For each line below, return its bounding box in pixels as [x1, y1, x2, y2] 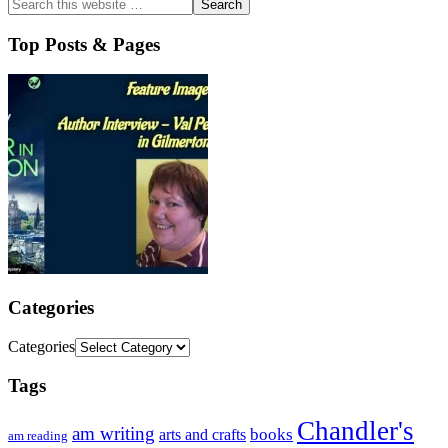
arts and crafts [159, 426, 246, 444]
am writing [72, 423, 155, 445]
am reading [8, 429, 68, 444]
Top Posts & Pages [8, 33, 160, 55]
